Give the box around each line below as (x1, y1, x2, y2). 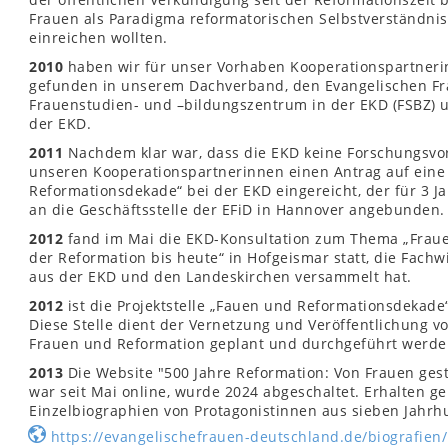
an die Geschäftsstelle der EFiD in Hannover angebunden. (29, 200, 445, 219)
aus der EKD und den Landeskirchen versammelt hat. (29, 267, 412, 286)
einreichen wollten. (29, 28, 168, 47)
